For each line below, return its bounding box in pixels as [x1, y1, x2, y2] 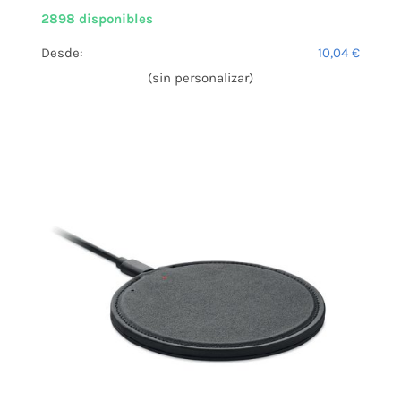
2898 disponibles [41, 11, 153, 28]
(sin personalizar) [148, 70, 253, 87]
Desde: [41, 45, 82, 62]
